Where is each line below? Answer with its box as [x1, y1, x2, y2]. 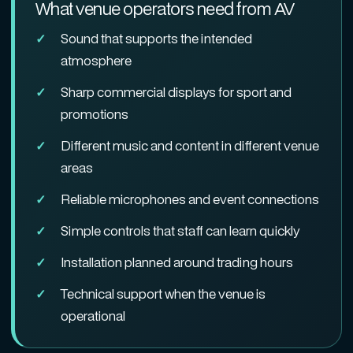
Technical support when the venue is [61, 284, 266, 303]
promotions [61, 105, 128, 123]
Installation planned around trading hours [61, 253, 293, 271]
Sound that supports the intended [61, 29, 252, 47]
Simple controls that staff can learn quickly [61, 221, 299, 240]
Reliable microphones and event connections [61, 190, 319, 208]
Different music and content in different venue [61, 136, 319, 154]
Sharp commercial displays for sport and [61, 83, 292, 101]
